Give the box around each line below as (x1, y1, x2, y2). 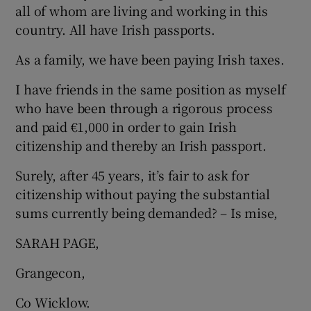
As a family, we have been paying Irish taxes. (15, 50, 285, 68)
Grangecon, (15, 263, 85, 281)
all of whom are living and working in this (15, 1, 269, 19)
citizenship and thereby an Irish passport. (15, 136, 267, 154)
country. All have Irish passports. (15, 20, 215, 38)
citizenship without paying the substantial (15, 185, 271, 203)
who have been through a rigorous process (15, 99, 273, 117)
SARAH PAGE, (15, 233, 100, 251)
